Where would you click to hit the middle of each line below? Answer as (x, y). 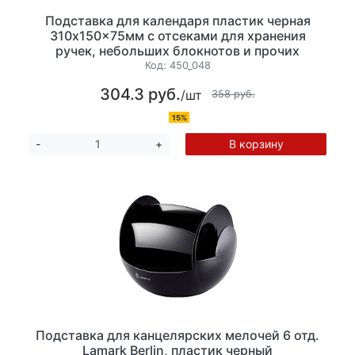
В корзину (256, 143)
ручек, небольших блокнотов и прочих (177, 51)
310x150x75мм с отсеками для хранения (177, 36)
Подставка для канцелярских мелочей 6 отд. (177, 335)
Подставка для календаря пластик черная (177, 21)
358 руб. (233, 94)
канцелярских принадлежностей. (177, 66)
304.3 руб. (140, 94)
